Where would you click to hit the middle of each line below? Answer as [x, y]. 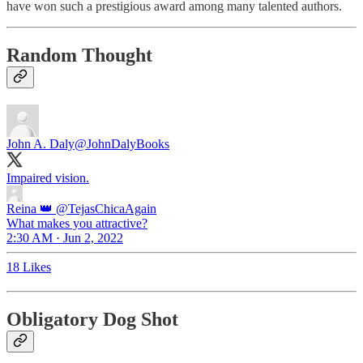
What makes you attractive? [77, 224]
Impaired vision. [48, 178]
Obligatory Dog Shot [92, 320]
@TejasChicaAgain [106, 209]
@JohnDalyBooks [122, 144]
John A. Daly [41, 144]
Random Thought [79, 56]
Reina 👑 [30, 209]
